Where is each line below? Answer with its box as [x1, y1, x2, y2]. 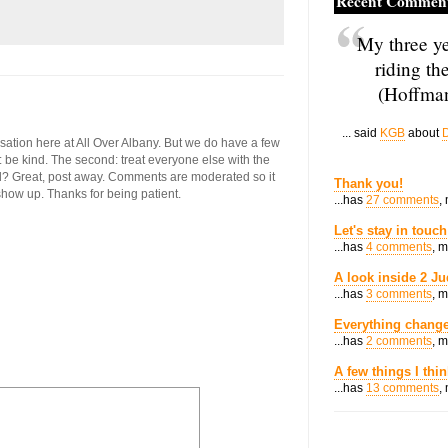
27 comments [366, 193, 439, 207]
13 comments [366, 381, 439, 395]
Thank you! [334, 176, 403, 191]
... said [342, 126, 380, 140]
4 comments [366, 240, 432, 254]
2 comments [366, 334, 432, 348]
